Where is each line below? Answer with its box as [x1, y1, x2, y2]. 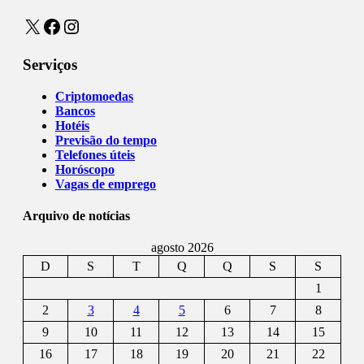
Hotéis [55, 118, 89, 132]
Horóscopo [55, 162, 115, 176]
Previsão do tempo [55, 132, 157, 147]
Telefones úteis [55, 147, 135, 162]
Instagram [61, 15, 140, 37]
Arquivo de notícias [23, 209, 130, 223]
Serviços [23, 56, 77, 74]
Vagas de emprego [55, 176, 156, 191]
